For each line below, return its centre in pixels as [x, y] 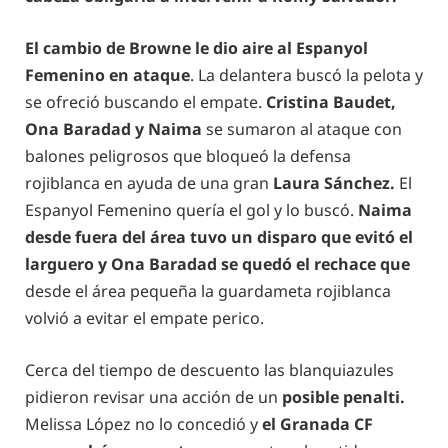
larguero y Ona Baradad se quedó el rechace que [217, 263]
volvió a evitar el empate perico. [144, 317]
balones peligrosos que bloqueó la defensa [188, 155]
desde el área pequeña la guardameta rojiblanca [208, 290]
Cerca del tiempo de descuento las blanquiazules [209, 369]
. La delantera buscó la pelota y [306, 74]
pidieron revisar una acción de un [153, 396]
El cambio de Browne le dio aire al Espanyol [196, 47]
